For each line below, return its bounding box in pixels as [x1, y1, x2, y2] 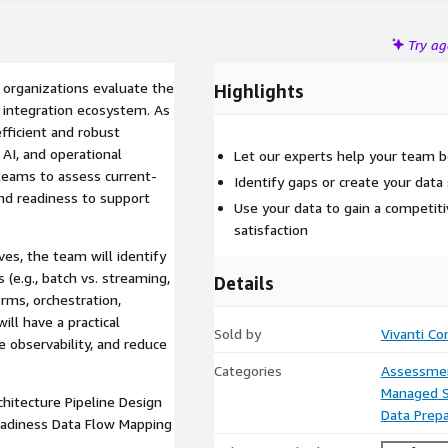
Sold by [214, 325, 261, 342]
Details [214, 272, 274, 294]
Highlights [214, 80, 304, 102]
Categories [214, 362, 282, 379]
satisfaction [234, 221, 308, 238]
